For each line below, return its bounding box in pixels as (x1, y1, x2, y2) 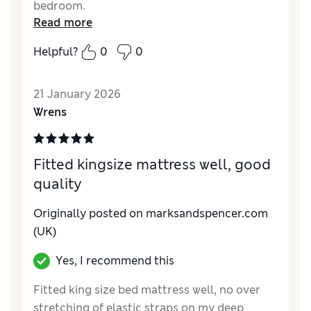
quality (33, 175, 82, 194)
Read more (33, 15, 92, 31)
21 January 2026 (33, 87, 121, 102)
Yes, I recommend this (56, 253, 174, 269)
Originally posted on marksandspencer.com (33, 206, 268, 221)
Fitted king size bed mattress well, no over (33, 283, 260, 298)
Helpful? (33, 44, 78, 60)
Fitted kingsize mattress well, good (33, 155, 271, 174)
